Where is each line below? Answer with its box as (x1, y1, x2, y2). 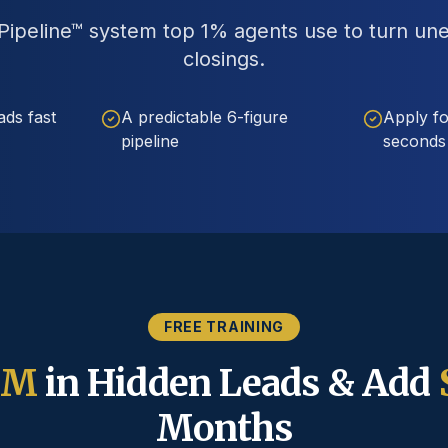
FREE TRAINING (163, 318, 285, 335)
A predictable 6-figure (121, 107, 289, 127)
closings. (183, 47, 265, 71)
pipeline (121, 131, 180, 151)
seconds (382, 131, 446, 151)
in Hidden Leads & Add (36, 361, 439, 406)
